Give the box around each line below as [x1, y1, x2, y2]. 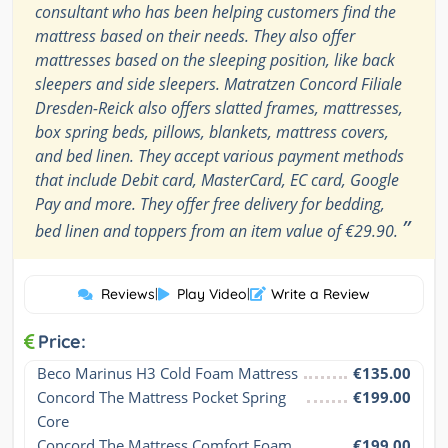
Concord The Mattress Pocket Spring [37, 386, 286, 407]
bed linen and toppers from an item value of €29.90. [35, 219, 402, 242]
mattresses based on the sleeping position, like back [35, 48, 395, 71]
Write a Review [271, 284, 370, 303]
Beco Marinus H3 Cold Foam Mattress [37, 362, 298, 383]
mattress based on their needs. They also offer [35, 24, 355, 47]
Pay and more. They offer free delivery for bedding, [35, 192, 385, 215]
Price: [38, 329, 86, 353]
